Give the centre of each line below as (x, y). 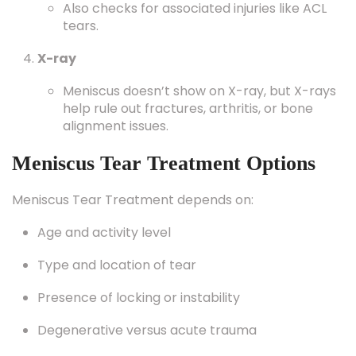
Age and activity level (104, 232)
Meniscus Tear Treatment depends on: (133, 200)
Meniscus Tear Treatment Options (164, 163)
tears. (81, 26)
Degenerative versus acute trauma (147, 330)
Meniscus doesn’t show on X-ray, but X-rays (199, 91)
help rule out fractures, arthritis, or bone (188, 108)
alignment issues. (116, 126)
